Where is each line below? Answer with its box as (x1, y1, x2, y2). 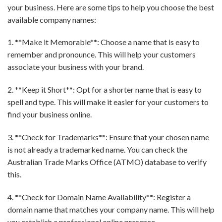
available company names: (7, 14, 96, 24)
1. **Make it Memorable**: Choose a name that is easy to (7, 37, 200, 47)
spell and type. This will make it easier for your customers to (7, 97, 209, 107)
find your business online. (7, 110, 92, 119)
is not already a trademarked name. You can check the (7, 145, 187, 155)
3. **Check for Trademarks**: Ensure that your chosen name (7, 132, 209, 142)
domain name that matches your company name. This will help (7, 204, 215, 214)
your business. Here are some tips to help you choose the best (7, 2, 214, 12)
